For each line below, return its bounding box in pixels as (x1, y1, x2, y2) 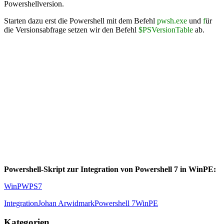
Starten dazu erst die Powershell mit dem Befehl (4, 16, 157, 25)
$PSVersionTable (138, 25, 195, 34)
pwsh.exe (157, 16, 189, 25)
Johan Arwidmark (38, 198, 94, 207)
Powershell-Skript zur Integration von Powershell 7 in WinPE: (4, 164, 216, 173)
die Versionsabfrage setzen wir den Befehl (4, 25, 138, 34)
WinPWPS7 (4, 181, 42, 190)
